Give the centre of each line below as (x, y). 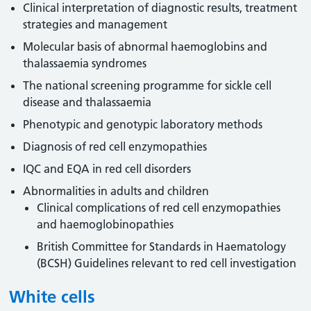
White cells (52, 297)
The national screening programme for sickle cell (148, 85)
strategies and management (95, 24)
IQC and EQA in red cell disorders (107, 169)
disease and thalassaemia (87, 102)
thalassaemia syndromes (85, 63)
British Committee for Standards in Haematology (162, 246)
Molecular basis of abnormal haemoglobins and (145, 47)
